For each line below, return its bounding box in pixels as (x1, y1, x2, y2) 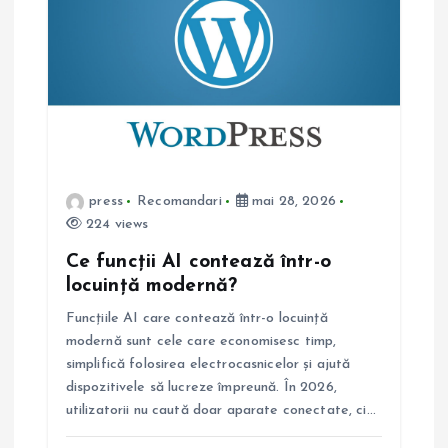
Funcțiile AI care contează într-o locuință (65, 311, 328, 326)
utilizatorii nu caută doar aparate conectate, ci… (65, 403, 376, 418)
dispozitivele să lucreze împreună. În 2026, (65, 380, 337, 395)
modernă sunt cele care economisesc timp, (65, 334, 337, 349)
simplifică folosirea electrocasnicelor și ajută (65, 357, 351, 372)
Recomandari (137, 193, 222, 209)
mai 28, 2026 (248, 193, 336, 209)
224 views (81, 216, 149, 232)
